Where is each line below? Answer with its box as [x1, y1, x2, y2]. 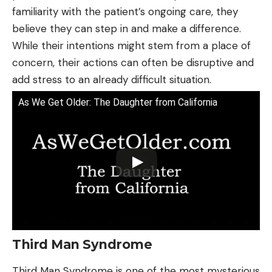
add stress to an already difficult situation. [12, 72, 211, 86]
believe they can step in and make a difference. [12, 21, 241, 35]
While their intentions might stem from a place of [12, 38, 251, 52]
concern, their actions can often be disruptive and [12, 55, 254, 69]
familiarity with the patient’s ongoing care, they [12, 4, 238, 18]
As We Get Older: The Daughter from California [18, 96, 217, 108]
